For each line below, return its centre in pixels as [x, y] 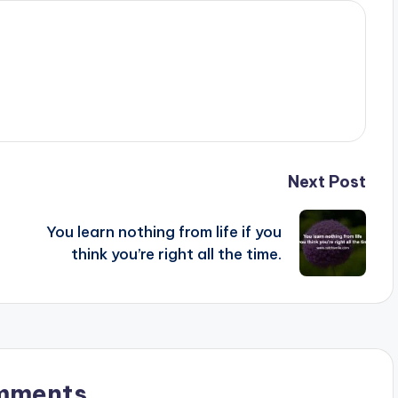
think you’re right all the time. [176, 254]
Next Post [326, 182]
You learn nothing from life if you [163, 231]
